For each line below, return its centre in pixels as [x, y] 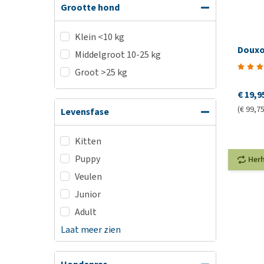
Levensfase [85, 112]
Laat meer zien [91, 230]
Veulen [88, 176]
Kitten [88, 141]
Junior [88, 194]
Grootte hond [90, 7]
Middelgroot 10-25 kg [118, 55]
